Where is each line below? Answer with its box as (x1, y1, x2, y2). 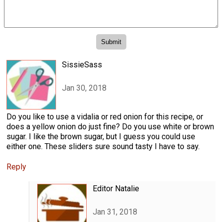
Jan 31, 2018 (92, 207, 137, 217)
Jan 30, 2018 (62, 83, 107, 93)
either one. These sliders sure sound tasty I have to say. (6, 142, 200, 152)
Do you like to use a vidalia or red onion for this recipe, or (6, 112, 203, 122)
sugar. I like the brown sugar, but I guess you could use (6, 132, 195, 142)
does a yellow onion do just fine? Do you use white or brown (6, 122, 214, 132)
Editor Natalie (92, 184, 139, 194)
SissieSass (62, 60, 102, 70)
